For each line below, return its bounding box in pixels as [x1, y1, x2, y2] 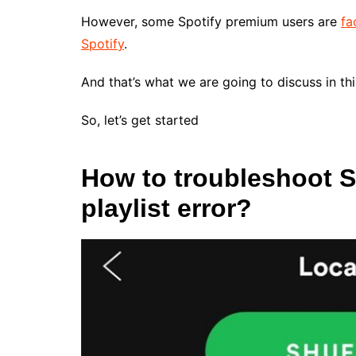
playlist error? [81, 194, 252, 223]
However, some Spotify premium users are [81, 14, 341, 30]
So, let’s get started [81, 112, 199, 129]
